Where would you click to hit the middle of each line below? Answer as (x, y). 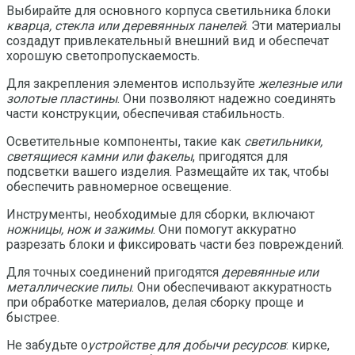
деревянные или (269, 272)
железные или (298, 83)
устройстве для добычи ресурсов (187, 345)
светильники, (282, 141)
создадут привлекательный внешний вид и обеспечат (168, 40)
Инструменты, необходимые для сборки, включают (160, 214)
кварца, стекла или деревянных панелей (126, 25)
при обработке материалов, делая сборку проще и (155, 302)
